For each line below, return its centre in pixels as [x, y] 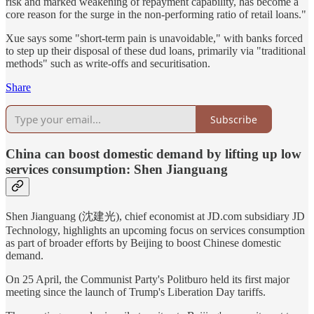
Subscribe [234, 119]
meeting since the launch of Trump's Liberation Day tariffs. [136, 292]
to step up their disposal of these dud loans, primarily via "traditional [156, 51]
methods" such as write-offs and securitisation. [108, 64]
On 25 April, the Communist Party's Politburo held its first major [148, 279]
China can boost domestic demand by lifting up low [153, 154]
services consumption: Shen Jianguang [117, 170]
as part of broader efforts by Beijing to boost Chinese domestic [143, 243]
